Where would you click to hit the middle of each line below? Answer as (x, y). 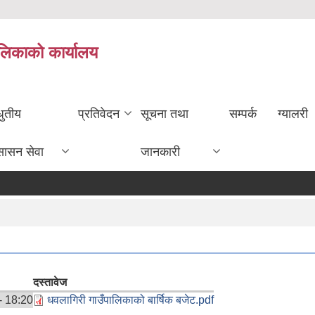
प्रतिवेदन (98, 114)
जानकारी (160, 152)
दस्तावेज (50, 282)
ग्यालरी (293, 114)
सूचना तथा (164, 114)
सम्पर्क (243, 114)
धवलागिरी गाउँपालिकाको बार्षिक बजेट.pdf (130, 300)
